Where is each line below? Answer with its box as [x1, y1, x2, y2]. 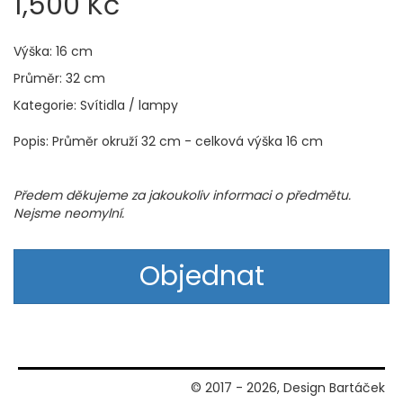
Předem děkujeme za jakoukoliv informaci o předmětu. [13, 186, 351, 204]
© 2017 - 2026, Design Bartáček [191, 379, 385, 397]
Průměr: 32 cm [13, 69, 105, 87]
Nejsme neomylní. [13, 204, 124, 222]
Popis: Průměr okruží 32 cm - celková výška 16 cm [13, 132, 323, 150]
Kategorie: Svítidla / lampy [13, 96, 178, 114]
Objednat [139, 257, 264, 295]
